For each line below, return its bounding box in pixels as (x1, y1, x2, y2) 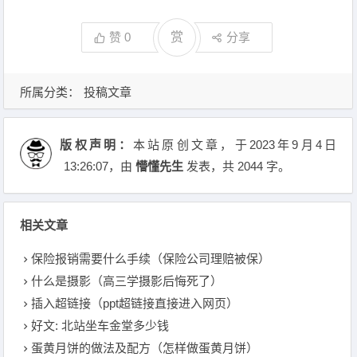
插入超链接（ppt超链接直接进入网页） (31, 296, 239, 310)
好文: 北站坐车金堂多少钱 (31, 319, 170, 332)
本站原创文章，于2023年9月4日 (132, 138, 337, 151)
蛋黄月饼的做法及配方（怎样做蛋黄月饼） (31, 341, 259, 355)
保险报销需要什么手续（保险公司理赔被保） (31, 252, 271, 265)
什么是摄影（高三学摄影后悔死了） (31, 274, 223, 288)
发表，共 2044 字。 (183, 159, 291, 173)
